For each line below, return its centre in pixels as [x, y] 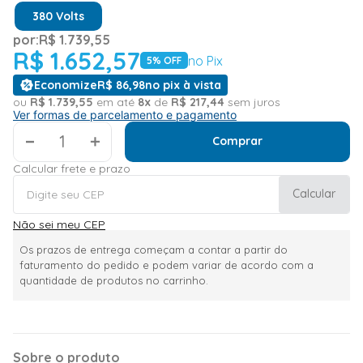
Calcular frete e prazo [72, 168]
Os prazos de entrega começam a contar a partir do [154, 249]
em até [115, 102]
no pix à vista [183, 85]
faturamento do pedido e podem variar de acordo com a [167, 265]
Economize [66, 85]
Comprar [237, 141]
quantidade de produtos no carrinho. [114, 280]
